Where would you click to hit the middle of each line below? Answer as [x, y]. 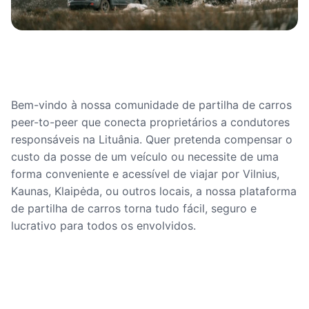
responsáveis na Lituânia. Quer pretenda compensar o [152, 139]
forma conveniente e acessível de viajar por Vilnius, [145, 174]
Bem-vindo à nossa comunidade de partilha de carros [151, 105]
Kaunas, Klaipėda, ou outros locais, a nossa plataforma [154, 191]
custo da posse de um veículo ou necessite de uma [145, 157]
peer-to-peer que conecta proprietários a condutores [150, 122]
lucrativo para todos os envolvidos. [103, 226]
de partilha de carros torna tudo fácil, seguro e [134, 208]
